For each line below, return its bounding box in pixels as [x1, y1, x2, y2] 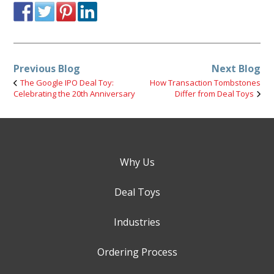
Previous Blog [13, 61, 81, 75]
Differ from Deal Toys [174, 87, 254, 99]
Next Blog [211, 61, 261, 75]
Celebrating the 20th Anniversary [13, 87, 136, 99]
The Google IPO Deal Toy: [20, 76, 114, 88]
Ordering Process [97, 245, 177, 259]
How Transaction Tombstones [149, 76, 261, 88]
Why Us [119, 155, 155, 169]
